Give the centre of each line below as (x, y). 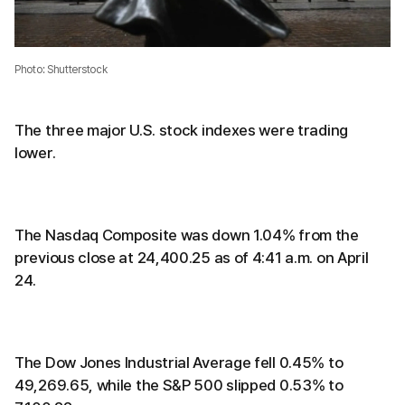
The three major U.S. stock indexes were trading (181, 130)
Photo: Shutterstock (61, 69)
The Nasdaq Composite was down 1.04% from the (187, 235)
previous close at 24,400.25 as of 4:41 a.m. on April (192, 257)
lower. (35, 152)
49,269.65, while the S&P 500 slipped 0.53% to (179, 385)
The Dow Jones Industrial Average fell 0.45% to (179, 362)
